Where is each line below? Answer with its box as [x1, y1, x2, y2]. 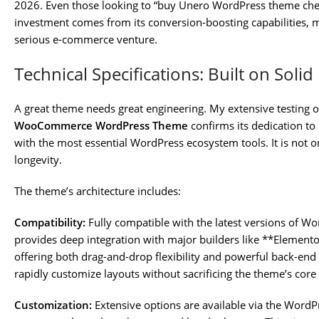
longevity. [14, 152, 62, 167]
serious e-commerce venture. [14, 32, 157, 47]
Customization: [14, 298, 92, 313]
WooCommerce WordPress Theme [14, 118, 188, 133]
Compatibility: [14, 215, 85, 230]
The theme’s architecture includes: [14, 184, 181, 199]
